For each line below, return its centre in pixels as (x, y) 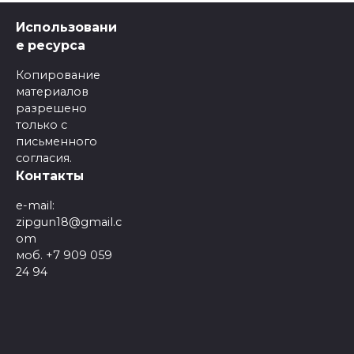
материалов (52, 92)
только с (41, 125)
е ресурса (51, 46)
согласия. (44, 158)
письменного (56, 142)
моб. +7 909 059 (64, 256)
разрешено (51, 109)
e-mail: (35, 206)
